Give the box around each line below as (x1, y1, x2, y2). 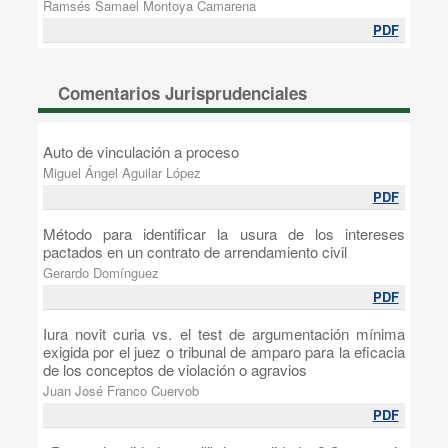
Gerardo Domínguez (42, 263, 159, 282)
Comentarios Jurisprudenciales (57, 81, 307, 105)
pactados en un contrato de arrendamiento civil (42, 241, 347, 262)
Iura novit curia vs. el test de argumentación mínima (42, 323, 406, 344)
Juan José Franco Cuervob (42, 381, 199, 400)
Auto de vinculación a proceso (42, 141, 239, 162)
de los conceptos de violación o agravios (42, 359, 307, 380)
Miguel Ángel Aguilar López (42, 163, 201, 182)
